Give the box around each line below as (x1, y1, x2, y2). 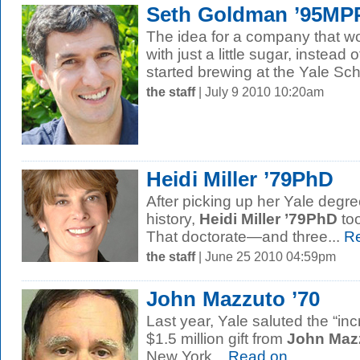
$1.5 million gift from (146, 330, 287, 347)
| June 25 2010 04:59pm (195, 249, 336, 264)
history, (146, 211, 199, 227)
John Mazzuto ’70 (146, 288, 321, 310)
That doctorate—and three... (146, 228, 340, 245)
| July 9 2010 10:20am (195, 84, 324, 99)
